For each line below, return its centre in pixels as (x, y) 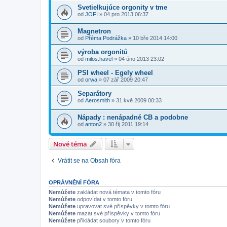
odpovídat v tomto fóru (104, 199)
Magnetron (94, 31)
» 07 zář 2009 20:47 (123, 79)
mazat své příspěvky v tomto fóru (118, 214)
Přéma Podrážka (106, 38)
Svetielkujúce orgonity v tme (122, 8)
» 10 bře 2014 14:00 (152, 38)
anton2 (93, 124)
